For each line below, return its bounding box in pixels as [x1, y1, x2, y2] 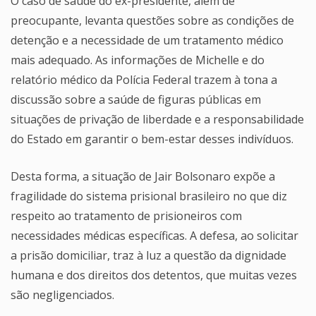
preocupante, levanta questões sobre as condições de [11, 12, 294, 28]
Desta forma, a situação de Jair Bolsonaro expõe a [11, 168, 275, 184]
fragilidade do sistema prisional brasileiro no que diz [11, 188, 287, 204]
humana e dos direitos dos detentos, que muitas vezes [11, 267, 297, 283]
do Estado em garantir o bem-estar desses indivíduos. [11, 130, 293, 147]
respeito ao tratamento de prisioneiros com [11, 207, 242, 224]
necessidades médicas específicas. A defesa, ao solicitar [11, 227, 298, 243]
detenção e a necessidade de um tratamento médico [11, 32, 284, 48]
